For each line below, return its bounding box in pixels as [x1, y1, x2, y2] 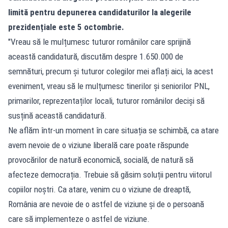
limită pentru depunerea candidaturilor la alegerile [8, 7, 191, 17]
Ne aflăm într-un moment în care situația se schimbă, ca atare [8, 125, 219, 135]
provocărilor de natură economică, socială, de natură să [8, 154, 193, 165]
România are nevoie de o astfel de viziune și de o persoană [8, 198, 204, 209]
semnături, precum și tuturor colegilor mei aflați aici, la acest [8, 66, 213, 76]
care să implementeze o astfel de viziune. [8, 213, 150, 224]
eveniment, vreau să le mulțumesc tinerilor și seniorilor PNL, [8, 80, 210, 91]
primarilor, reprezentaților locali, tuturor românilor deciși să [8, 95, 205, 106]
